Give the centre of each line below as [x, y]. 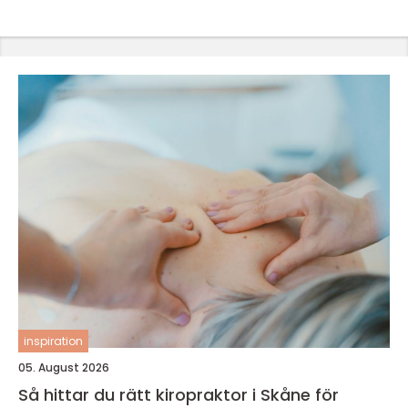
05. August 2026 [64, 367]
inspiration [53, 341]
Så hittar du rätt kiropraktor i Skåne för [178, 395]
